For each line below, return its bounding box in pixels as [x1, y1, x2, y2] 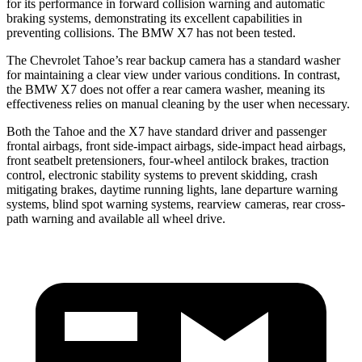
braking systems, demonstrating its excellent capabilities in [6, 11, 302, 25]
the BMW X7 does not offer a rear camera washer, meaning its [6, 82, 325, 96]
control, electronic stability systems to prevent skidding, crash [6, 167, 318, 182]
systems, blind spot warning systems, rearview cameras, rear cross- [6, 196, 345, 211]
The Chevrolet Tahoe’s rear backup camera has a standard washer [6, 53, 340, 67]
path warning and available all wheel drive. [6, 211, 225, 225]
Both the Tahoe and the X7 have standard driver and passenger [6, 124, 326, 138]
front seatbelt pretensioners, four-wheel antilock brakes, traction [6, 153, 329, 167]
